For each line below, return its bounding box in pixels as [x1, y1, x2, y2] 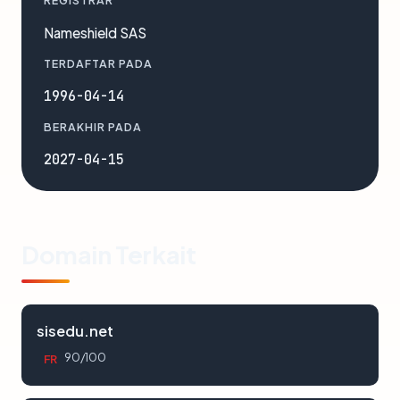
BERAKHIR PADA [44, 120, 142, 134]
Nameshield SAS [44, 24, 146, 41]
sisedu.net [37, 321, 113, 340]
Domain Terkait [21, 239, 196, 270]
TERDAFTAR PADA [44, 56, 153, 71]
